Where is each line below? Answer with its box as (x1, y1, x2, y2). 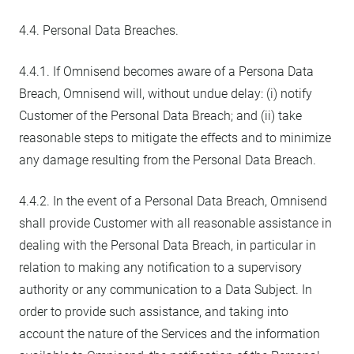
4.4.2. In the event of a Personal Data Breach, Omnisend (19, 194, 327, 209)
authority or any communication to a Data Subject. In (19, 282, 312, 297)
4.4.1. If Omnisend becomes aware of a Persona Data (19, 64, 314, 79)
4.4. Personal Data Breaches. (19, 23, 179, 38)
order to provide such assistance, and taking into (19, 304, 288, 319)
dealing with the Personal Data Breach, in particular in (19, 238, 316, 253)
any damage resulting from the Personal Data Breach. (19, 153, 316, 168)
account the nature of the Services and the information (19, 326, 320, 341)
